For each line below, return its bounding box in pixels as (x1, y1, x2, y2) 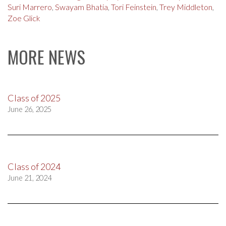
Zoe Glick (8, 13, 40, 23)
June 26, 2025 (8, 104, 51, 114)
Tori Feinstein (111, 2, 156, 12)
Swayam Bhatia (55, 2, 108, 12)
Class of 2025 (8, 92, 61, 103)
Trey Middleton (159, 2, 212, 12)
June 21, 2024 (8, 173, 51, 182)
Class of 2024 (8, 160, 61, 172)
